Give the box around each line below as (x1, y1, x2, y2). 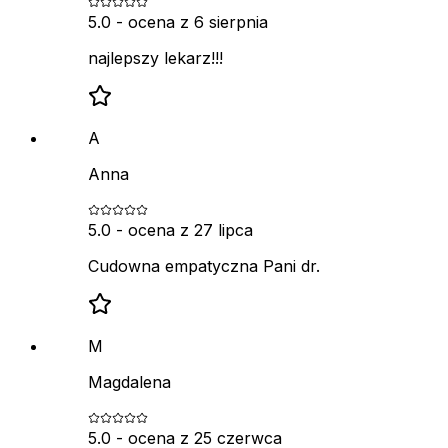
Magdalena (88, 371, 171, 392)
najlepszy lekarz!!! (88, 47, 223, 68)
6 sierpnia (194, 11, 268, 32)
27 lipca (194, 219, 253, 240)
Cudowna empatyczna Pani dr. (88, 255, 320, 276)
